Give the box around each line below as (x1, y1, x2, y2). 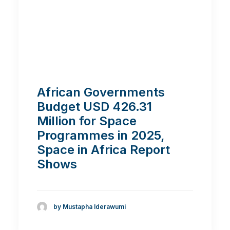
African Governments (37, 85, 165, 100)
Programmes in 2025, (37, 128, 165, 143)
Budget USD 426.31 (37, 99, 152, 114)
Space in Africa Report (37, 142, 170, 157)
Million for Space (37, 113, 137, 128)
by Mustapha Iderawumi (53, 203, 126, 211)
